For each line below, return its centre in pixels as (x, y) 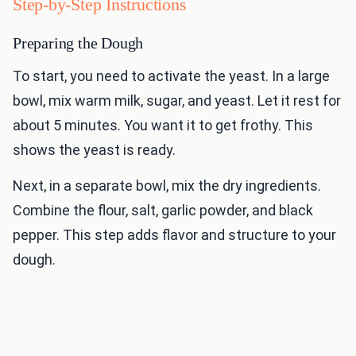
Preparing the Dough (78, 43)
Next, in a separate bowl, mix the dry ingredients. (167, 186)
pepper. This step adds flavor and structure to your (174, 235)
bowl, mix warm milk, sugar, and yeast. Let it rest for (177, 101)
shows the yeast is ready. (94, 150)
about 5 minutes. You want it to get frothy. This (163, 126)
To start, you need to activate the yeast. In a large (171, 76)
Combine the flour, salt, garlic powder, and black (163, 211)
